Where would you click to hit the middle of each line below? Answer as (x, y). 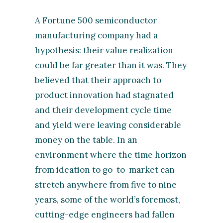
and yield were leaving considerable (108, 125)
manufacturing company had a (97, 36)
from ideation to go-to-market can (105, 170)
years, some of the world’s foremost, (108, 200)
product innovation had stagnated (105, 95)
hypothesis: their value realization (104, 51)
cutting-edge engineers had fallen (105, 215)
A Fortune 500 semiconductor (96, 21)
